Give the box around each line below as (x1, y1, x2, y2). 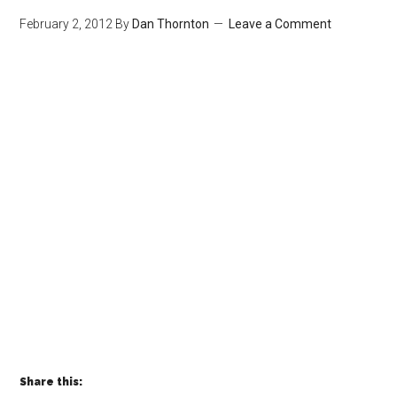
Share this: (19, 376, 83, 388)
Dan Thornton (132, 17, 210, 31)
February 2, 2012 (19, 17, 113, 31)
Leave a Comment (229, 17, 332, 31)
